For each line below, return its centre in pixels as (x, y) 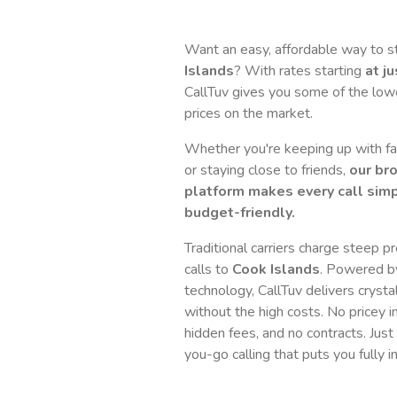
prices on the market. (249, 113)
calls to (208, 269)
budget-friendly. (240, 213)
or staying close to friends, (267, 170)
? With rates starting (300, 71)
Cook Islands (276, 269)
